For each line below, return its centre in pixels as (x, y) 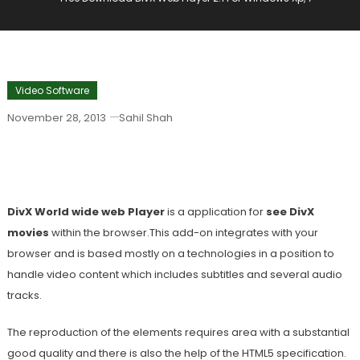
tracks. (24, 295)
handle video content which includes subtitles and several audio (174, 274)
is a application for (216, 212)
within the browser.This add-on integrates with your (184, 233)
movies (29, 233)
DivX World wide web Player (87, 212)
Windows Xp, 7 (69, 168)
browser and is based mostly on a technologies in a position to (170, 254)
